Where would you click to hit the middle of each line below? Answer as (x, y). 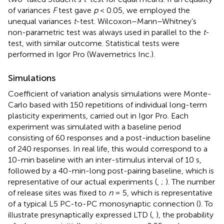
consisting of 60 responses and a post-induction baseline (109, 138)
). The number (190, 182)
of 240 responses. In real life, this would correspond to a (108, 149)
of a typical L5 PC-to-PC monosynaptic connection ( (103, 204)
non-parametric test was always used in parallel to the (105, 32)
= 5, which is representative (163, 193)
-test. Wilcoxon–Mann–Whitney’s (136, 21)
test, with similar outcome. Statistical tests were (94, 43)
